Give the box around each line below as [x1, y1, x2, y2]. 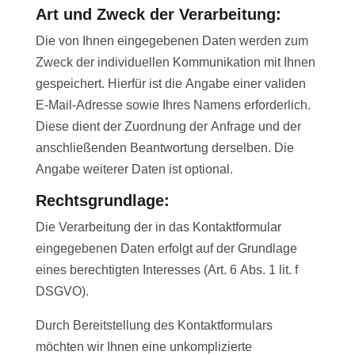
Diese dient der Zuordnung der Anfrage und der [35, 120, 301, 134]
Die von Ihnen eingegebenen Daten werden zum [35, 34, 308, 48]
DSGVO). [35, 284, 89, 299]
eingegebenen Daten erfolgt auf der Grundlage [35, 242, 297, 256]
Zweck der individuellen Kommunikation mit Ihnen [35, 55, 315, 70]
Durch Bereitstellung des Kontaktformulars [35, 319, 273, 333]
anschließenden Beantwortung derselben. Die [35, 141, 294, 155]
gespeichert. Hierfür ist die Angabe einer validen [35, 77, 306, 91]
